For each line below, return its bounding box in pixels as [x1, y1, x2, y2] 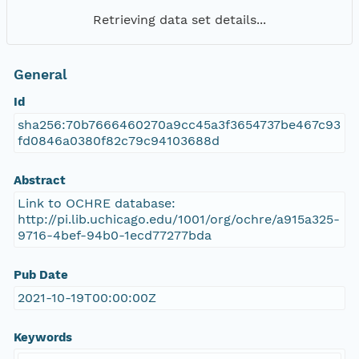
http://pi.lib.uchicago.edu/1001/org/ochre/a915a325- [17, 212, 340, 228]
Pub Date [13, 268, 68, 283]
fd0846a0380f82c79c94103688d [17, 133, 220, 149]
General [13, 67, 67, 83]
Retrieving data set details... [93, 11, 266, 27]
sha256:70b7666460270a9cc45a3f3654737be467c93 [17, 117, 341, 133]
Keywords [13, 330, 72, 345]
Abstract [13, 173, 66, 188]
